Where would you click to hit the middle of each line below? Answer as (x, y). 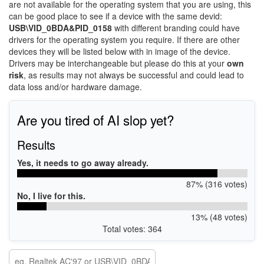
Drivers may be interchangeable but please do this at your (118, 63)
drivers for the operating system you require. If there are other (124, 39)
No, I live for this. (51, 195)
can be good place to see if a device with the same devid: (115, 16)
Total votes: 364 (132, 228)
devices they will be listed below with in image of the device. (120, 51)
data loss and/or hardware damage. (75, 87)
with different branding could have (176, 28)
